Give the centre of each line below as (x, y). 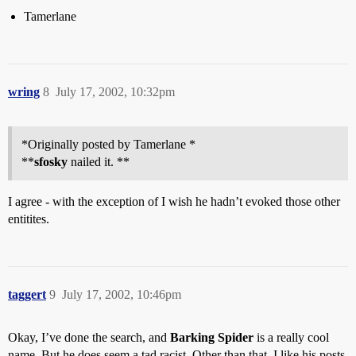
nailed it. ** (99, 162)
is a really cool (291, 337)
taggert (27, 294)
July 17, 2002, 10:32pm (115, 92)
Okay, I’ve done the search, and (89, 337)
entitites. (29, 219)
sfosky (51, 162)
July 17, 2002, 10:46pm (122, 294)
